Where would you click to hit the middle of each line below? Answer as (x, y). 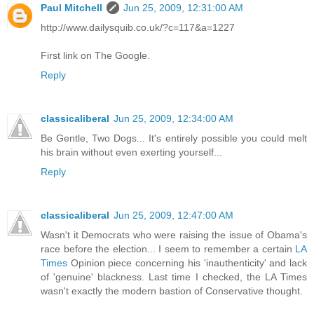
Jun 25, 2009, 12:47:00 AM (173, 215)
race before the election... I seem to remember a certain (168, 248)
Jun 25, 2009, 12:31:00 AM (183, 7)
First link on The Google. (95, 55)
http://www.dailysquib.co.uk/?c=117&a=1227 (138, 27)
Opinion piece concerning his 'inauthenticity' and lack (187, 262)
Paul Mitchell (71, 7)
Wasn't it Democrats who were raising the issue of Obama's (174, 234)
